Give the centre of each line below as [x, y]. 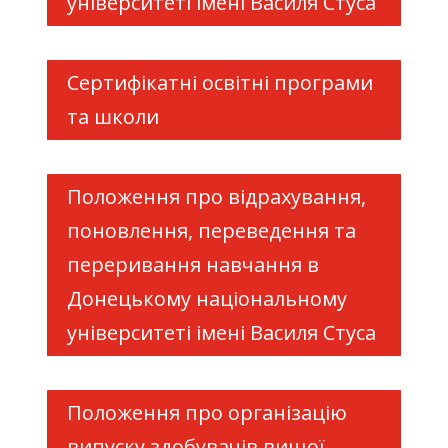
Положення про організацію [206, 412]
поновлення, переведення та [211, 230]
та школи [112, 116]
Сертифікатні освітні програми [219, 82]
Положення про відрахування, [216, 196]
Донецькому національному [206, 298]
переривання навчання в [192, 264]
